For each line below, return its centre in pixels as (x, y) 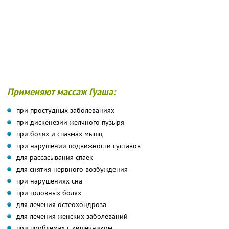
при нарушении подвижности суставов (78, 145)
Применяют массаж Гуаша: (61, 91)
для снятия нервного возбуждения (72, 169)
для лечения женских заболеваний (72, 216)
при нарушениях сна (49, 181)
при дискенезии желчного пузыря (70, 122)
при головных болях (49, 192)
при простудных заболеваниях (65, 110)
